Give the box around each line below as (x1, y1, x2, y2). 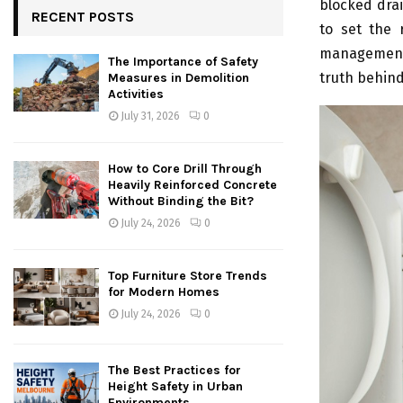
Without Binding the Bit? (108, 193, 254, 210)
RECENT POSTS (31, 8, 134, 26)
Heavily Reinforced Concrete (108, 177, 277, 193)
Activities (108, 86, 164, 103)
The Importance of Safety (108, 54, 258, 70)
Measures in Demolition (108, 70, 249, 86)
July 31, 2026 (121, 110, 180, 123)
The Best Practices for (108, 362, 241, 378)
